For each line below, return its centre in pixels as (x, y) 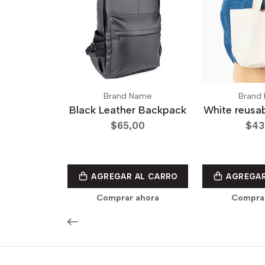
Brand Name (128, 96)
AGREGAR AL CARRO (133, 177)
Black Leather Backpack (128, 110)
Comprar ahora (128, 198)
